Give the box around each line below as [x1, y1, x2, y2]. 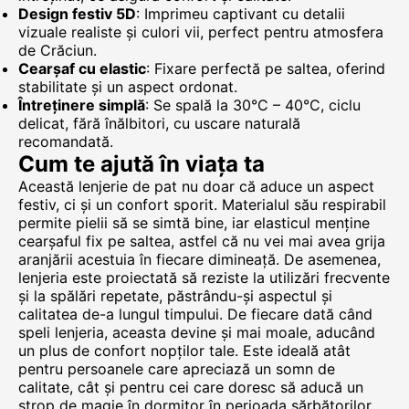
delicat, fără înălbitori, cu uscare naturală [18, 114, 300, 132]
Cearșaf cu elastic [18, 59, 146, 78]
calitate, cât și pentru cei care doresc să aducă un [18, 378, 363, 396]
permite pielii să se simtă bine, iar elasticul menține [18, 214, 370, 232]
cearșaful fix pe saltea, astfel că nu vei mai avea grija [18, 232, 385, 250]
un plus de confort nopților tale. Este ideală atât [18, 341, 351, 360]
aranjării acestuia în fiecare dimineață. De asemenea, [18, 250, 381, 268]
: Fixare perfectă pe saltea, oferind [146, 59, 385, 78]
